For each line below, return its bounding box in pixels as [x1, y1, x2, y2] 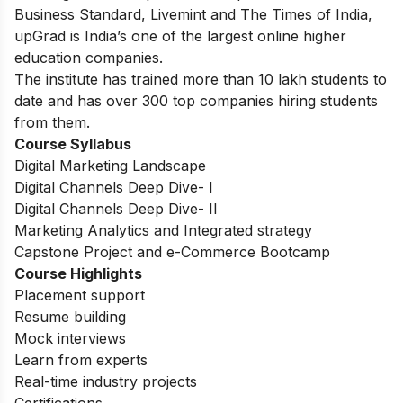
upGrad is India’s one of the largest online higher [14, 26, 346, 45]
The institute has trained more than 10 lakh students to [14, 69, 387, 88]
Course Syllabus [14, 134, 131, 153]
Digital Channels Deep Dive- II [14, 199, 218, 218]
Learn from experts [14, 350, 148, 369]
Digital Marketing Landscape [14, 156, 206, 175]
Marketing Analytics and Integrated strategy [14, 220, 312, 239]
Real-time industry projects [14, 372, 197, 390]
